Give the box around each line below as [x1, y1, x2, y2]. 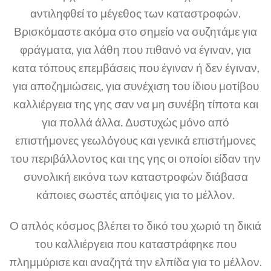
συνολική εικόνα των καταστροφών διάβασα [23, 169, 248, 184]
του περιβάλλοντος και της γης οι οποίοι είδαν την [10, 151, 261, 166]
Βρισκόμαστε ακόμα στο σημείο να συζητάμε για [14, 24, 257, 39]
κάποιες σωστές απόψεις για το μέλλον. [36, 188, 235, 202]
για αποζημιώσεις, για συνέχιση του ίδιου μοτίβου [12, 79, 259, 93]
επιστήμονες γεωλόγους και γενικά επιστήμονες [15, 133, 256, 148]
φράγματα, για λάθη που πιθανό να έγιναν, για [20, 42, 251, 57]
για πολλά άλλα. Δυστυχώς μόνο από [42, 115, 229, 129]
